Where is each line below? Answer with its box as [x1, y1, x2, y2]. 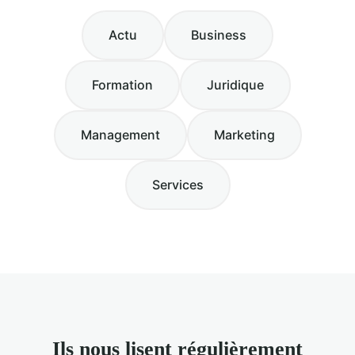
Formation [91, 76, 153, 93]
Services [151, 176, 204, 193]
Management [80, 126, 160, 143]
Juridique [206, 76, 264, 93]
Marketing [213, 126, 275, 143]
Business [191, 26, 246, 43]
